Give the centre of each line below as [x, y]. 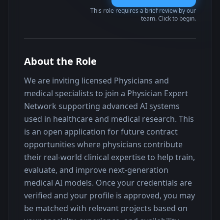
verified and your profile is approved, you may [110, 195]
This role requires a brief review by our [143, 11]
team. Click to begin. [168, 18]
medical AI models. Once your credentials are [108, 183]
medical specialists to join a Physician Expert [106, 93]
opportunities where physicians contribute [103, 144]
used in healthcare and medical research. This [109, 119]
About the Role [60, 61]
